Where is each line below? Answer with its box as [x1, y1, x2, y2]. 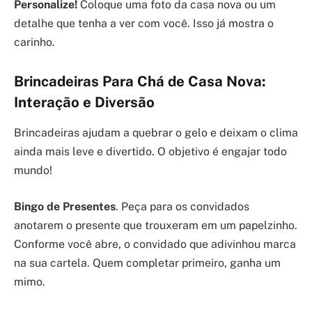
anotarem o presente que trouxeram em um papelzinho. [14, 218, 297, 232]
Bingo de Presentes [14, 199, 116, 213]
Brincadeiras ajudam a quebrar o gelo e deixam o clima [14, 126, 298, 140]
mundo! [14, 164, 52, 178]
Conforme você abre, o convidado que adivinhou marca [14, 237, 296, 251]
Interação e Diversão [14, 93, 155, 111]
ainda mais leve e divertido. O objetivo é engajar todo [14, 145, 287, 159]
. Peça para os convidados [116, 199, 249, 213]
